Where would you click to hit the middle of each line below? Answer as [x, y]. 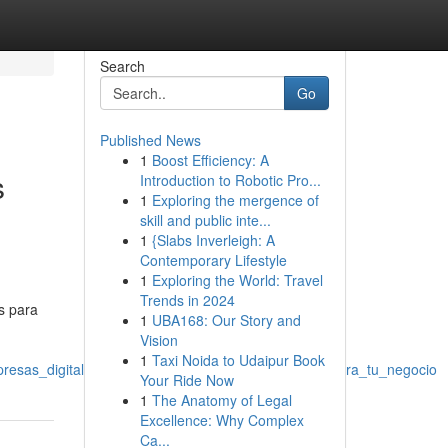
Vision [158, 340]
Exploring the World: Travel [237, 280]
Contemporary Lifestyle [213, 260]
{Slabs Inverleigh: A [213, 240]
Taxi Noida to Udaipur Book [238, 360]
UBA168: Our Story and [226, 320]
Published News [150, 140]
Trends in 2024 [187, 300]
